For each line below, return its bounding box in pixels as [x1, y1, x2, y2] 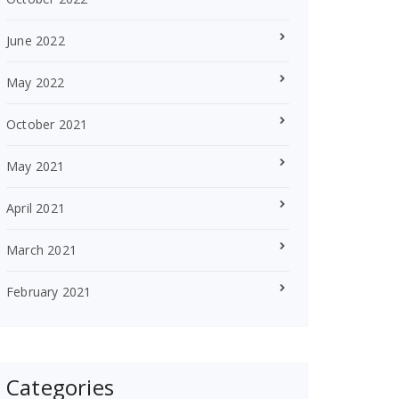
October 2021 [6, 116, 88, 133]
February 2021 [6, 283, 92, 300]
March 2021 [6, 241, 77, 258]
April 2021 [6, 199, 65, 216]
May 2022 [6, 74, 65, 91]
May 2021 [6, 158, 65, 175]
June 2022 [6, 32, 65, 49]
